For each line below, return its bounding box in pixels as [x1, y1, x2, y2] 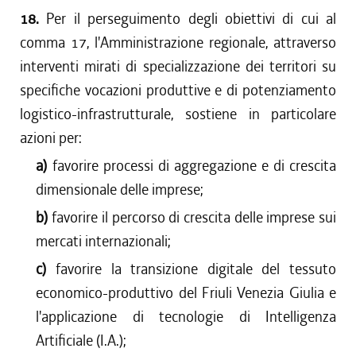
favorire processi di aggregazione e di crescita [52, 156, 337, 176]
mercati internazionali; [36, 231, 172, 251]
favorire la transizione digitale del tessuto [56, 259, 337, 279]
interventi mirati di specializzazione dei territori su [20, 56, 336, 76]
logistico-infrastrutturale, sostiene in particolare [20, 104, 336, 124]
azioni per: [20, 128, 82, 148]
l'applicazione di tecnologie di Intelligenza [36, 307, 336, 327]
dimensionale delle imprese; [36, 180, 204, 199]
